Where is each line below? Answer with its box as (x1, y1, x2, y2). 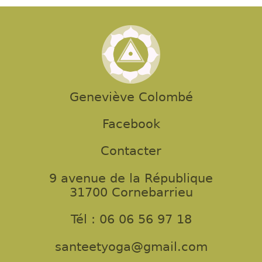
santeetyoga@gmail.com (54, 239, 208, 254)
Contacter (101, 144, 161, 158)
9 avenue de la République (49, 171, 213, 185)
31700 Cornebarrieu (69, 185, 193, 199)
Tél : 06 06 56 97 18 (70, 212, 192, 227)
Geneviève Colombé (69, 89, 193, 104)
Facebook (102, 117, 160, 132)
